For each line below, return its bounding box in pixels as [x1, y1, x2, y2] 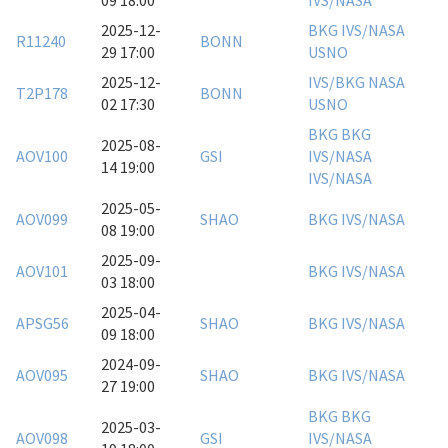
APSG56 [16, 313, 69, 334]
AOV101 [16, 261, 68, 282]
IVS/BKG [308, 72, 368, 93]
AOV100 [16, 146, 68, 167]
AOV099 [16, 209, 68, 230]
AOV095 [16, 365, 68, 386]
